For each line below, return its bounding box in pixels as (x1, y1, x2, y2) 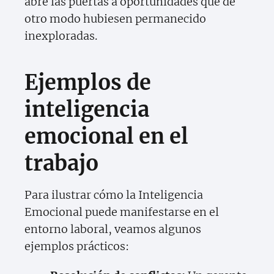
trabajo (24, 150, 98, 177)
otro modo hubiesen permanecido (24, 12, 206, 26)
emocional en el (24, 124, 188, 150)
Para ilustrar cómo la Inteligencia (24, 188, 203, 202)
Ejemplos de (24, 70, 151, 96)
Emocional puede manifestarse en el (24, 205, 219, 220)
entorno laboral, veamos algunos (24, 222, 201, 237)
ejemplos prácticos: (24, 239, 129, 254)
